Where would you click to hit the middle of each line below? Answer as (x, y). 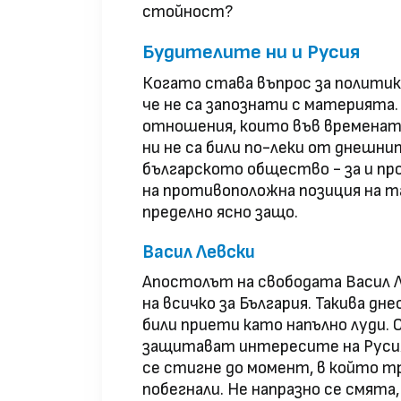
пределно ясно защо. (220, 213)
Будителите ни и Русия (251, 53)
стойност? (188, 13)
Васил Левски (199, 252)
